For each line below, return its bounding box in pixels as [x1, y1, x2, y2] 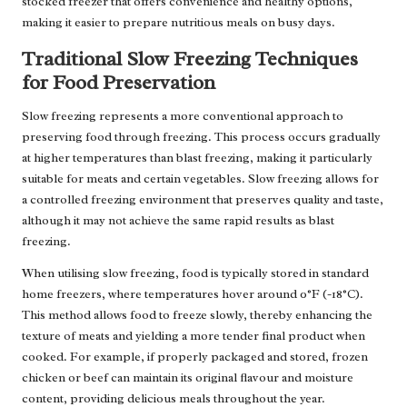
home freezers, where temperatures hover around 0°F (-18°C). [22, 286, 363, 303]
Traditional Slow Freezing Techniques [22, 45, 358, 73]
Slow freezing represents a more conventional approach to [22, 108, 343, 124]
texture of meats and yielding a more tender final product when [22, 328, 365, 344]
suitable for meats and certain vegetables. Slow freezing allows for [22, 171, 379, 187]
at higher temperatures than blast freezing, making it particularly [22, 150, 372, 166]
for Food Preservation [22, 69, 215, 96]
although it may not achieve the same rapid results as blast [22, 213, 334, 229]
